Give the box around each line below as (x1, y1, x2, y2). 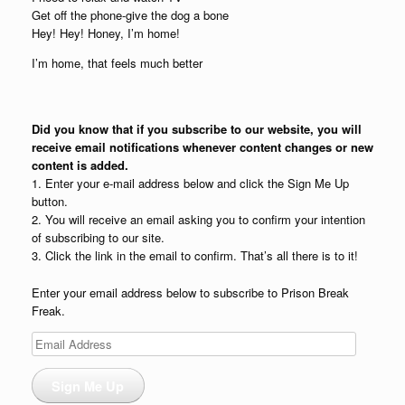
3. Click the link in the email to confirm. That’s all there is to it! (32, 247, 358, 264)
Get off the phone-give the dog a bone (32, 6, 229, 24)
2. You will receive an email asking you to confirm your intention (32, 211, 365, 228)
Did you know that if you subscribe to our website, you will (32, 120, 362, 137)
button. (32, 193, 68, 210)
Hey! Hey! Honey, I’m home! (32, 24, 180, 42)
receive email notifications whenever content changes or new (32, 138, 373, 155)
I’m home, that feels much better (32, 54, 202, 71)
